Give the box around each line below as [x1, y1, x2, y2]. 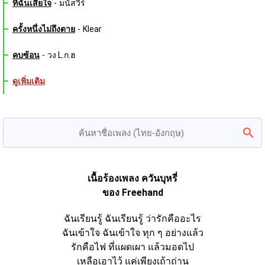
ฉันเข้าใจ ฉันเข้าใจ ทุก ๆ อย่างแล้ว [62, 227, 203, 239]
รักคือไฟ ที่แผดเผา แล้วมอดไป [71, 241, 194, 253]
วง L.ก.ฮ [47, 50, 76, 60]
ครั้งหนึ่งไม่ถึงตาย [12, 24, 75, 34]
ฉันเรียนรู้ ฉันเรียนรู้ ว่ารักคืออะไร [64, 213, 201, 225]
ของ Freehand [102, 187, 163, 199]
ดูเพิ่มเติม [12, 76, 45, 86]
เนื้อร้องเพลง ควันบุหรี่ [88, 173, 177, 185]
